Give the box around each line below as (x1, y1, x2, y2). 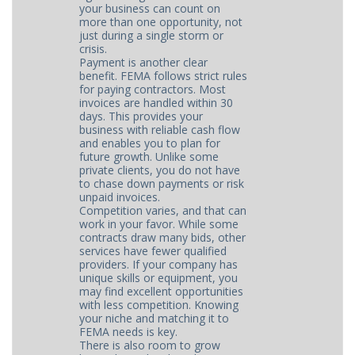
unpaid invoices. (79, 189, 161, 204)
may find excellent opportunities (79, 284, 244, 299)
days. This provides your (79, 109, 204, 124)
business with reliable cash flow (79, 122, 241, 137)
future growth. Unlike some (79, 149, 219, 164)
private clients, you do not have (79, 162, 241, 177)
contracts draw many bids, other (79, 230, 246, 245)
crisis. (79, 41, 108, 56)
